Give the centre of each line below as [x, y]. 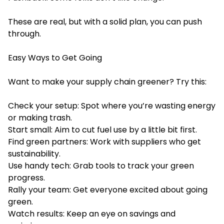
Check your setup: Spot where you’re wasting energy [112, 105]
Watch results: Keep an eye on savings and [92, 213]
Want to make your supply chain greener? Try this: [107, 81]
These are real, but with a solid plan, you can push [105, 21]
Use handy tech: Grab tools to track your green [101, 165]
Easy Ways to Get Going [55, 57]
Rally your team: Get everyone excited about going [108, 189]
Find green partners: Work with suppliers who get [104, 141]
